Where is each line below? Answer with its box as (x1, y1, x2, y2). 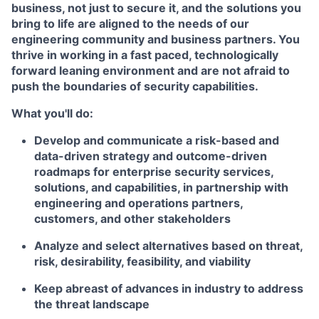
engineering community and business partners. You (11, 32, 300, 46)
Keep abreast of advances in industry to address (34, 281, 303, 296)
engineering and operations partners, (34, 196, 243, 210)
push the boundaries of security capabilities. (11, 79, 258, 93)
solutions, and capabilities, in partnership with (34, 180, 288, 194)
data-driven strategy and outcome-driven (34, 149, 267, 163)
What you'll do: (11, 106, 93, 120)
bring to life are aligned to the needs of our (11, 16, 249, 31)
